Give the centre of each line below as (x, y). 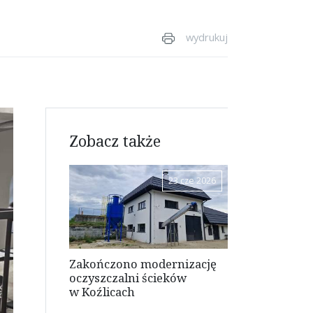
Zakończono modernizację (143, 263)
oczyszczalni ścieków (128, 277)
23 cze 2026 (192, 181)
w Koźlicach (102, 291)
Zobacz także (115, 140)
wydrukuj (207, 37)
